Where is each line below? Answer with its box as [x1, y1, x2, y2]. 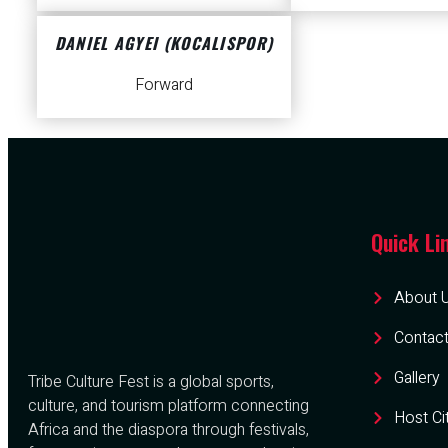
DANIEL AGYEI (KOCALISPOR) [54, 31, 274, 56]
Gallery [393, 366, 440, 391]
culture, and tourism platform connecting [28, 394, 309, 419]
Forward [135, 73, 193, 98]
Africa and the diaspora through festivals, [28, 418, 309, 443]
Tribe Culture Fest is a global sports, [28, 370, 274, 395]
